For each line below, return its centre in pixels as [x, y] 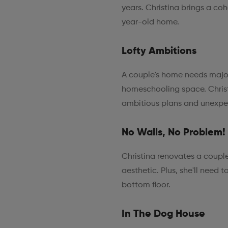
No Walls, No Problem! [173, 133]
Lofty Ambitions [159, 51]
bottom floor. [146, 185]
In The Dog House [163, 214]
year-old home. [150, 22]
